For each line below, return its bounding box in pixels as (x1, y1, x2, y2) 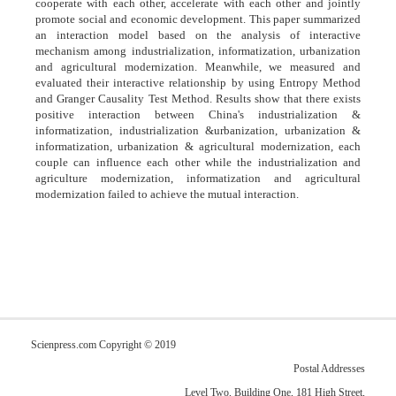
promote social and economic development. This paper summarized (35, 12, 361, 27)
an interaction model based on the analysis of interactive (35, 28, 361, 42)
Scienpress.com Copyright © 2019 (31, 339, 176, 351)
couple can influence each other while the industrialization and (35, 156, 361, 170)
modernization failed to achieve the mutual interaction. (35, 187, 299, 202)
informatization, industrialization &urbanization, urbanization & (35, 124, 361, 138)
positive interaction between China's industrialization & (35, 108, 361, 122)
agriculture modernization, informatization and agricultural (35, 171, 361, 186)
